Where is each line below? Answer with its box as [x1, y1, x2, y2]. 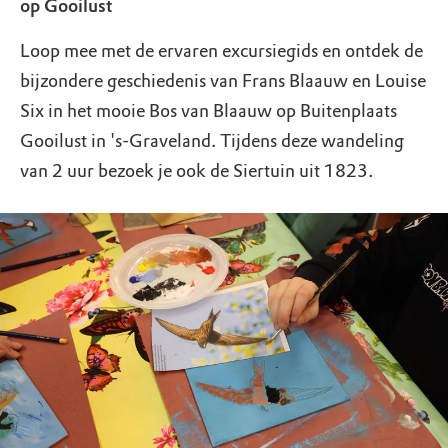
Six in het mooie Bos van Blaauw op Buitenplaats [20, 100, 397, 123]
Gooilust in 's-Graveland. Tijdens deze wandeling [20, 130, 404, 153]
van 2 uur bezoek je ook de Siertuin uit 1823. [20, 160, 373, 183]
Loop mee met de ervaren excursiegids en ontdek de [20, 40, 423, 63]
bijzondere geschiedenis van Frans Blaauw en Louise [20, 70, 426, 93]
